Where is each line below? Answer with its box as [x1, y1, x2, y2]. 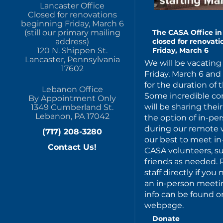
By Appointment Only [28, 93, 116, 103]
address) [55, 36, 89, 46]
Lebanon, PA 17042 [35, 111, 110, 121]
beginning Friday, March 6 [20, 18, 124, 28]
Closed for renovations [27, 9, 117, 19]
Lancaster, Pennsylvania [24, 54, 120, 64]
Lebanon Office [41, 84, 103, 94]
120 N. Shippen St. [37, 45, 108, 55]
